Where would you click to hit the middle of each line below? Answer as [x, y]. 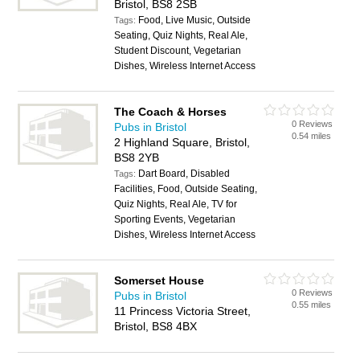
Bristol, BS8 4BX [156, 326]
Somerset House [160, 280]
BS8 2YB [137, 157]
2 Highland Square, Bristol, [182, 142]
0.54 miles [312, 136]
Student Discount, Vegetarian [178, 51]
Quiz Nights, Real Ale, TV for [176, 204]
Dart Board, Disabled [184, 174]
